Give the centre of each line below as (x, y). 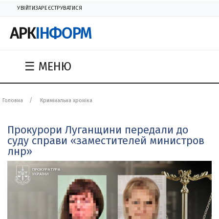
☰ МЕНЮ (48, 66)
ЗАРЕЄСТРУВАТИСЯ (59, 8)
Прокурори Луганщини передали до (98, 130)
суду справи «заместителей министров (106, 141)
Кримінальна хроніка (66, 100)
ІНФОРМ (64, 33)
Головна (13, 100)
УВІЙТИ (26, 8)
